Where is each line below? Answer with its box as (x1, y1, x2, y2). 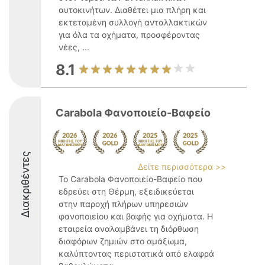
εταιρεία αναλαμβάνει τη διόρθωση (59, 224, 199, 234)
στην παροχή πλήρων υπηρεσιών (59, 199, 188, 209)
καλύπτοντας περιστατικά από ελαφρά (59, 248, 214, 258)
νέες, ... (59, 42, 89, 52)
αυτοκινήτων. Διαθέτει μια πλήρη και (59, 5, 206, 15)
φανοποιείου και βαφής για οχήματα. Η (59, 211, 213, 221)
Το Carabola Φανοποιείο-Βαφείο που (59, 174, 202, 184)
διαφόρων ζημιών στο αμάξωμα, (59, 236, 187, 246)
